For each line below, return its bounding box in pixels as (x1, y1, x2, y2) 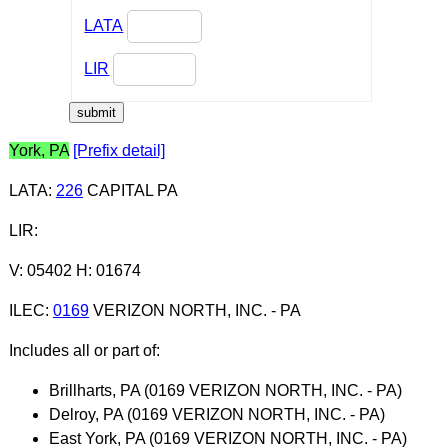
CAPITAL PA (82, 181, 178, 199)
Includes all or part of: (8, 341, 160, 359)
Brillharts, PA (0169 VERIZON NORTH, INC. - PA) (48, 381, 402, 399)
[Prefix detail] (72, 141, 165, 159)
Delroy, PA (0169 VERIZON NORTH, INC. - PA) (48, 405, 385, 423)
